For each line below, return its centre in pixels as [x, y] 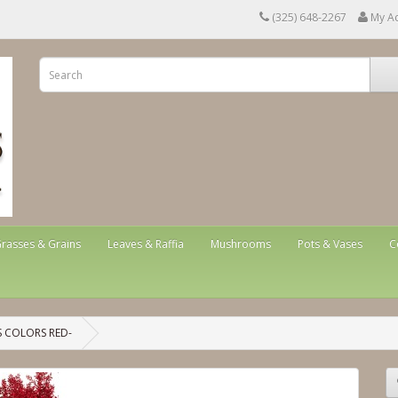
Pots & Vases [330, 244]
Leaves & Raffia [146, 244]
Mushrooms [241, 244]
